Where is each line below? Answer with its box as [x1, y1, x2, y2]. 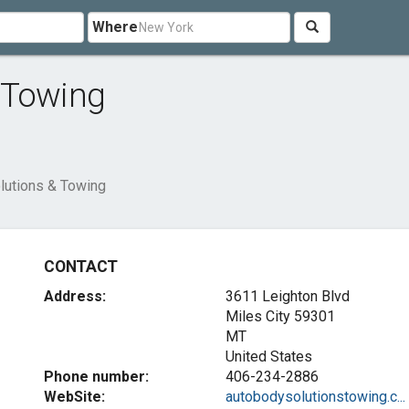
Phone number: [44, 368, 150, 385]
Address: [44, 288, 107, 305]
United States [225, 348, 312, 365]
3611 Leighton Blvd [225, 288, 350, 305]
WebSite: [44, 388, 106, 405]
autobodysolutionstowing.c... [225, 388, 405, 405]
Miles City [225, 308, 290, 325]
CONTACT [44, 257, 118, 276]
